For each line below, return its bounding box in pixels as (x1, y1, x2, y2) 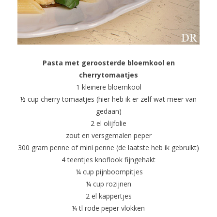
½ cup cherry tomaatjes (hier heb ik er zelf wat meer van (20, 94, 197, 104)
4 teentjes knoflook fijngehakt (62, 155, 155, 165)
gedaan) (95, 107, 122, 116)
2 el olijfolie (91, 119, 126, 128)
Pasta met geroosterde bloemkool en (42, 58, 175, 68)
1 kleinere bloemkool (76, 82, 141, 92)
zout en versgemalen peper (65, 131, 152, 140)
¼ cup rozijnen (86, 179, 131, 189)
